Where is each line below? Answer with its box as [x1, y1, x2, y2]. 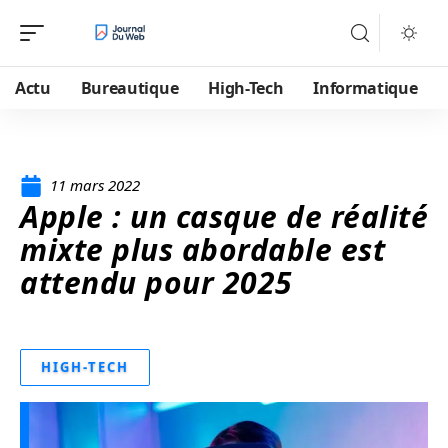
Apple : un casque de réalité [20, 196, 428, 237]
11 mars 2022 [50, 175, 140, 195]
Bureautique [80, 77, 179, 99]
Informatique [313, 77, 418, 99]
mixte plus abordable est [20, 229, 385, 270]
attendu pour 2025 [20, 262, 293, 303]
